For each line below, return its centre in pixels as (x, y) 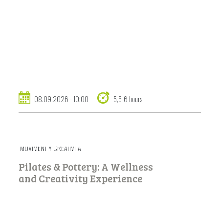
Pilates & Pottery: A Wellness (86, 167)
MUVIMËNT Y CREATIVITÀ (50, 148)
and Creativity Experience (80, 179)
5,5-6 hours (128, 99)
